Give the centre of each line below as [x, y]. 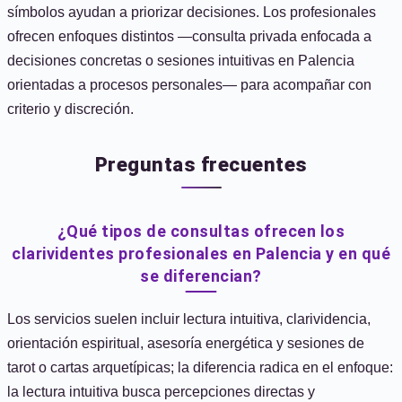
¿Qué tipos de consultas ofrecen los [201, 231]
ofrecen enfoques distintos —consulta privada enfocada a [189, 36]
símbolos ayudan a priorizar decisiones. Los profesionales [192, 12]
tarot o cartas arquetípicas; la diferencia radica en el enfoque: [200, 367]
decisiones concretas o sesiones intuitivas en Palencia [181, 61]
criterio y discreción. [70, 109]
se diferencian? [201, 276]
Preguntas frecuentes [201, 165]
